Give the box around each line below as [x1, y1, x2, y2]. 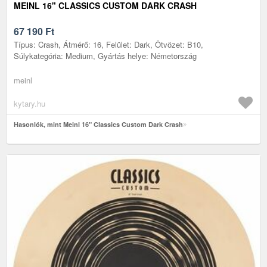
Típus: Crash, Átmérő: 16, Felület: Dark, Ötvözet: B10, [14, 38, 203, 50]
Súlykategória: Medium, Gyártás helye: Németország [14, 49, 197, 61]
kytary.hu [14, 97, 45, 109]
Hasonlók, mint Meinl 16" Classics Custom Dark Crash [14, 119, 183, 129]
